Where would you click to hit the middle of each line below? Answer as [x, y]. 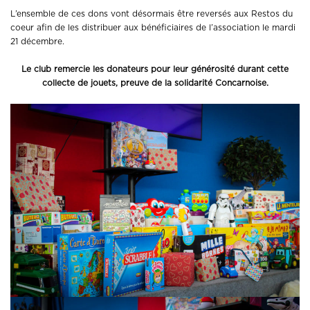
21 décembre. [37, 42]
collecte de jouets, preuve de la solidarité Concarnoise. [155, 83]
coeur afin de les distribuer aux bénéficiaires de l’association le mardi [153, 28]
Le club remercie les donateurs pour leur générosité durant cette [155, 70]
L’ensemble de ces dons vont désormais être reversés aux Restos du [152, 14]
